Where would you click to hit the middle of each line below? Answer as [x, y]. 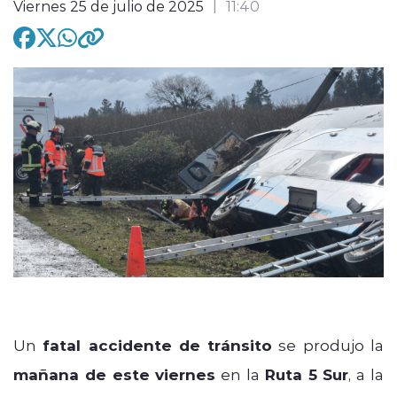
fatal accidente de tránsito [158, 345]
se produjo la [328, 344]
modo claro [148, 83]
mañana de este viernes [115, 374]
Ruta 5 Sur [307, 374]
